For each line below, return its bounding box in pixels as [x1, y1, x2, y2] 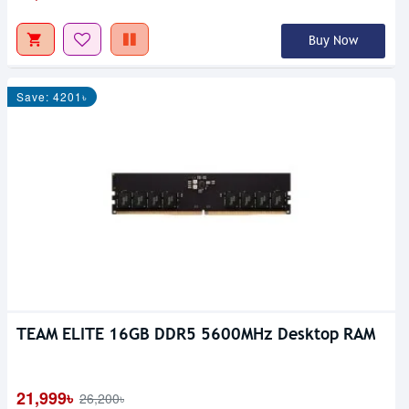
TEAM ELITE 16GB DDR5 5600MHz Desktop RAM [16, 322, 375, 344]
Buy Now [308, 32, 358, 48]
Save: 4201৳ [16, 88, 88, 104]
